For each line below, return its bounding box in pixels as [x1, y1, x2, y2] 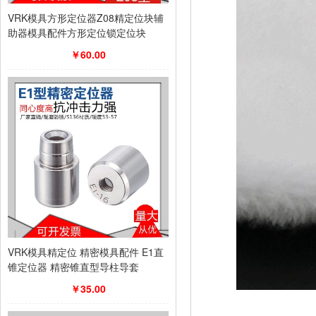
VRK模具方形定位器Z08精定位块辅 [8, 11, 164, 25]
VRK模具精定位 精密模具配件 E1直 [8, 245, 164, 259]
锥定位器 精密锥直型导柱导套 [8, 260, 139, 274]
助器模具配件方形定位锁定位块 [8, 25, 146, 39]
